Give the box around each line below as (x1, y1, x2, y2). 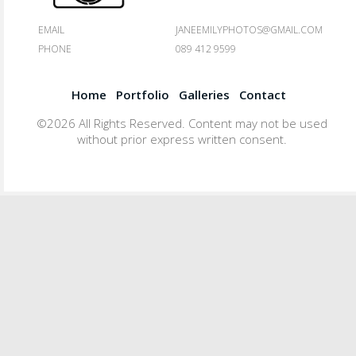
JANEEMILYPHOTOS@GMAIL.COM (176, 22, 323, 37)
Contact (239, 86, 286, 103)
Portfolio (116, 86, 169, 103)
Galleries (179, 86, 230, 103)
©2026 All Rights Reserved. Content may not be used (37, 114, 327, 131)
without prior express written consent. (77, 130, 287, 147)
